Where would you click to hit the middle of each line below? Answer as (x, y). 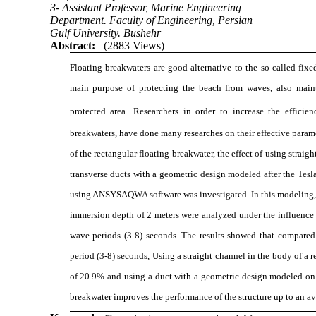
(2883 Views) (134, 46)
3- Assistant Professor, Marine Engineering (145, 8)
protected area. (99, 111)
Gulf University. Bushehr (105, 33)
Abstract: (72, 46)
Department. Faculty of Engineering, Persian (151, 20)
